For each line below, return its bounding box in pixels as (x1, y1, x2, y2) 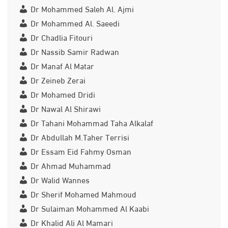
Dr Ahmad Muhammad (30, 159, 111, 171)
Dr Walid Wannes (30, 174, 90, 185)
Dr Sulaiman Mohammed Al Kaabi (30, 202, 149, 214)
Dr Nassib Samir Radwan (30, 45, 119, 57)
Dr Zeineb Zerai (30, 74, 85, 85)
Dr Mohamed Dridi (30, 88, 95, 100)
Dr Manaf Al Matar (30, 60, 94, 71)
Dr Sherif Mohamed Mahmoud (30, 188, 136, 199)
